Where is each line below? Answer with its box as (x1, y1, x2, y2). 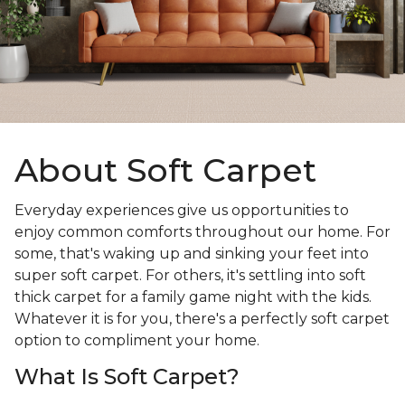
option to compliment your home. (14, 332, 263, 350)
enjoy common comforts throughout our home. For (14, 223, 391, 241)
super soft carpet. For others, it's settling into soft (14, 267, 366, 285)
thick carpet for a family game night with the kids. (14, 288, 372, 306)
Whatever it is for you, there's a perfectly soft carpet (14, 310, 390, 328)
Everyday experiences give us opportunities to (14, 202, 349, 220)
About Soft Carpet (14, 150, 316, 191)
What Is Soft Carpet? (14, 363, 245, 391)
